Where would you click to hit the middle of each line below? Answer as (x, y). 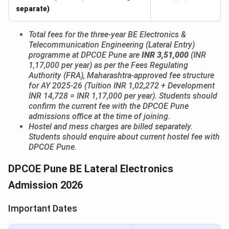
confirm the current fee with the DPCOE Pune (109, 106)
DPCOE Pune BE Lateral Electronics (91, 169)
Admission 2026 (45, 185)
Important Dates (43, 209)
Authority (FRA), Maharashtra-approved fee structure (121, 76)
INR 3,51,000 (165, 55)
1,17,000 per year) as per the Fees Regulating (108, 65)
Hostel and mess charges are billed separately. (111, 127)
